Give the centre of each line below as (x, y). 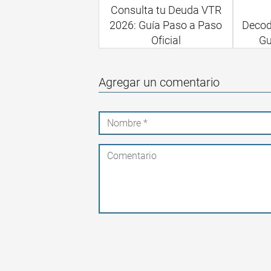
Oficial (166, 41)
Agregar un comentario (159, 83)
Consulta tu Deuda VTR (166, 10)
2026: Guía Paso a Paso (166, 25)
